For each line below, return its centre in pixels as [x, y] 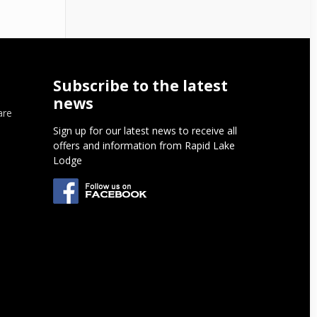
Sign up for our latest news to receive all [145, 131]
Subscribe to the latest [141, 86]
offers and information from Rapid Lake [144, 146]
